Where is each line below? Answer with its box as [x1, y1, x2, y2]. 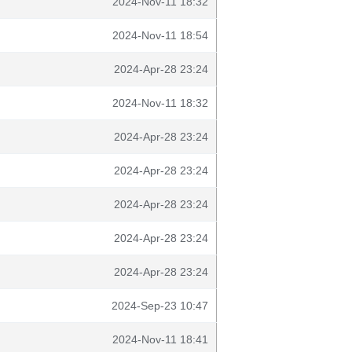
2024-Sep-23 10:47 [112, 299, 208, 312]
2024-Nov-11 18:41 [112, 333, 208, 346]
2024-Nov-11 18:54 [112, 29, 208, 42]
